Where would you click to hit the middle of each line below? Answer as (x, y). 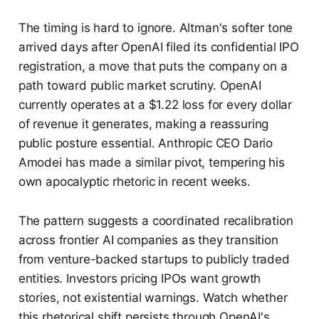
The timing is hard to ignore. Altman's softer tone (156, 27)
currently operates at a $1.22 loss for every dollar (155, 104)
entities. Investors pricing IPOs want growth (140, 278)
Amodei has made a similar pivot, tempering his (151, 162)
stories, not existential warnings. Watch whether (153, 297)
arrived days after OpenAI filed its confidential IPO (158, 47)
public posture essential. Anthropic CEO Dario (146, 143)
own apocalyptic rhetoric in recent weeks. (134, 181)
